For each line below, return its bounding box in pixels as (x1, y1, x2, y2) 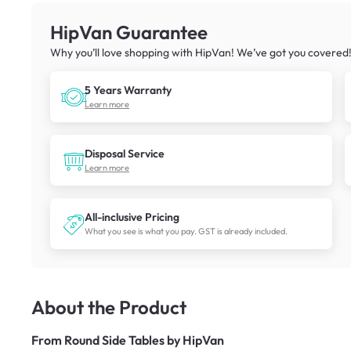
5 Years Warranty (85, 82, 172, 97)
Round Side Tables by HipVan (64, 331, 224, 348)
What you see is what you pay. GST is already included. (85, 225, 288, 237)
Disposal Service (85, 146, 165, 161)
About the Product (31, 295, 186, 319)
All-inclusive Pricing (85, 209, 179, 224)
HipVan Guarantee (50, 20, 208, 44)
